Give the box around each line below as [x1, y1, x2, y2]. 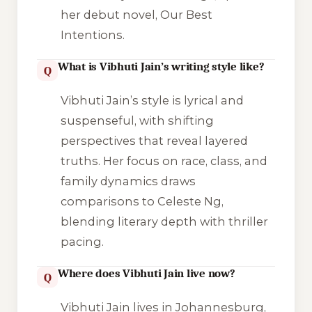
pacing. [60, 235, 104, 249]
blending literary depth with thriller [60, 214, 268, 229]
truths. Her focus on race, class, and [60, 154, 267, 169]
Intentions [60, 28, 123, 42]
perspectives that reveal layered [60, 134, 248, 148]
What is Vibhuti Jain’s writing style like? [58, 60, 265, 74]
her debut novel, [60, 8, 160, 22]
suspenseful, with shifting [60, 114, 214, 128]
